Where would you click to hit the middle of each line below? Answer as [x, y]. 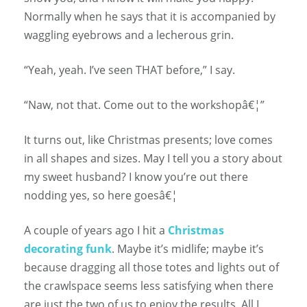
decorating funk [68, 249]
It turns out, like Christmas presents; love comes [148, 140]
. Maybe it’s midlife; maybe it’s [188, 249]
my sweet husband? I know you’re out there [136, 177]
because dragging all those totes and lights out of [151, 268]
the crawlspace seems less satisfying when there [149, 286]
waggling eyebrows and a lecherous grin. [129, 35]
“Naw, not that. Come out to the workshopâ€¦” [144, 105]
